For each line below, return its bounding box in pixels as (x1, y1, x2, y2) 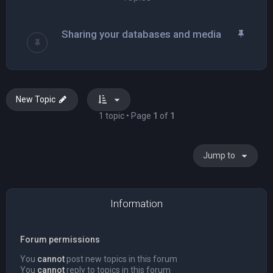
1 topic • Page (98, 111, 153, 121)
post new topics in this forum (65, 254, 177, 264)
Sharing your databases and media (62, 28, 221, 40)
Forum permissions (20, 235, 100, 244)
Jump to (203, 151, 235, 160)
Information (110, 197, 163, 210)
